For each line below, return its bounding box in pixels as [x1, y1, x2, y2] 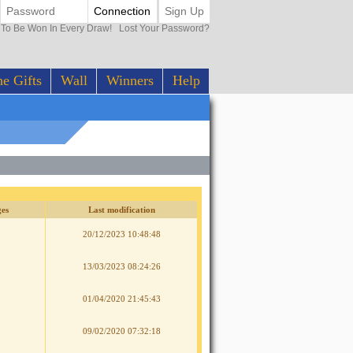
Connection [94, 5, 151, 18]
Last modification [87, 205, 155, 215]
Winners [106, 72, 154, 89]
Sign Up [164, 5, 204, 18]
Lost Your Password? [114, 22, 210, 34]
